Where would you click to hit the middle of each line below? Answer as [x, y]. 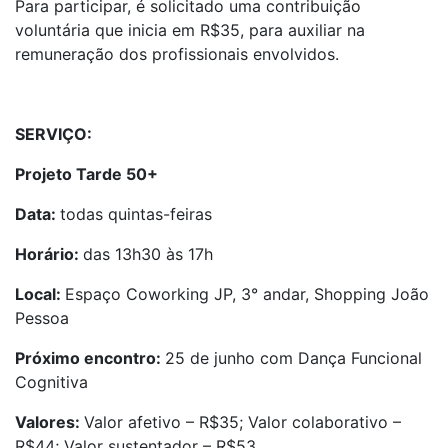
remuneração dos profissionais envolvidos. [177, 54]
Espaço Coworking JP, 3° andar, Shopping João [247, 294]
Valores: [49, 422]
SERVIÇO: [53, 134]
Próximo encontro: [90, 358]
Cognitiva [51, 382]
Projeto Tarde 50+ [86, 174]
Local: [40, 294]
